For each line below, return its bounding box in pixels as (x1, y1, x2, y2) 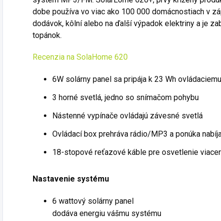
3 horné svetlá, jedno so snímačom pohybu (52, 93, 199, 103)
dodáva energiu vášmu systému (52, 209, 161, 219)
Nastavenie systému (33, 174, 109, 184)
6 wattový (52, 196, 86, 206)
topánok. (33, 31, 62, 40)
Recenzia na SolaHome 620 (33, 52, 128, 62)
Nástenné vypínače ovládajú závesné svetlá (52, 111, 203, 121)
